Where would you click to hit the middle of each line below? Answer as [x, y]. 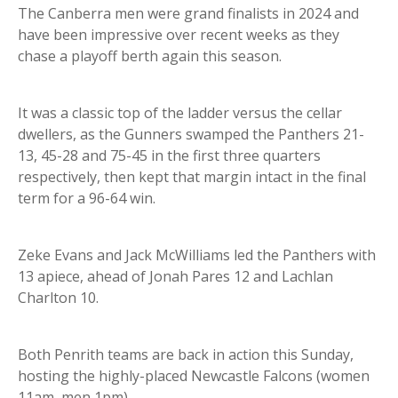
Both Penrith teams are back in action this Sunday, [186, 355]
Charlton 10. [58, 298]
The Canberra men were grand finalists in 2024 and [188, 14]
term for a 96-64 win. [87, 199]
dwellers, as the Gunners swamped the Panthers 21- [191, 135]
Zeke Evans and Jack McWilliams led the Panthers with [197, 255]
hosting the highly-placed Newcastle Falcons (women [194, 376]
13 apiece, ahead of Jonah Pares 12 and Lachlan [175, 277]
